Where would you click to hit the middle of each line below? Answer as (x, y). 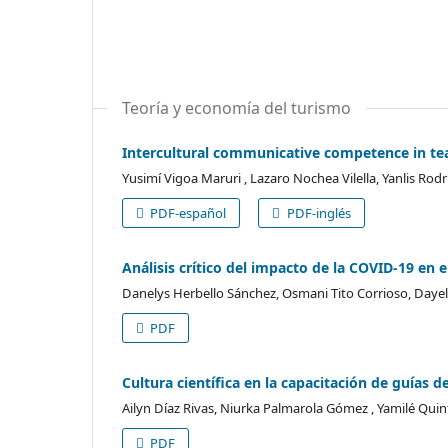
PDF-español (187, 212)
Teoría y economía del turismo (236, 107)
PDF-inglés (317, 212)
